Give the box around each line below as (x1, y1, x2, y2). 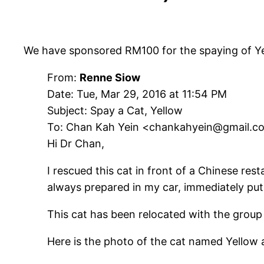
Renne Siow (80, 71, 140, 84)
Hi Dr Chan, (47, 137, 104, 150)
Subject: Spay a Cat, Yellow (47, 104, 183, 117)
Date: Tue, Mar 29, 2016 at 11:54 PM (47, 88, 227, 101)
